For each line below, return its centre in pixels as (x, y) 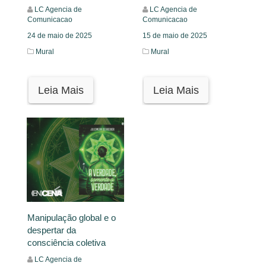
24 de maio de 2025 (60, 36)
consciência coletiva (66, 243)
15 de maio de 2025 (175, 36)
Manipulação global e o (72, 218)
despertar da (52, 230)
